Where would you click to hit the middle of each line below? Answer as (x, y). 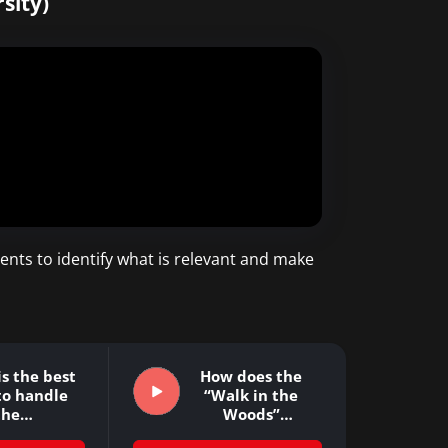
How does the (251, 375)
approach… (251, 432)
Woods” (251, 413)
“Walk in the (251, 394)
